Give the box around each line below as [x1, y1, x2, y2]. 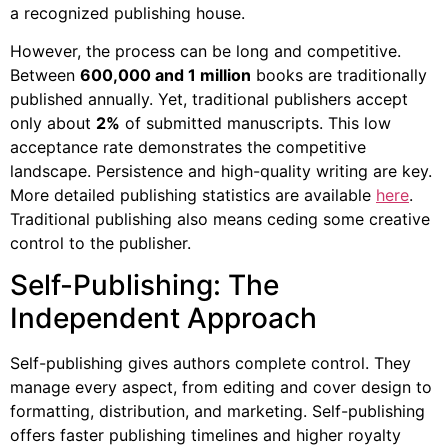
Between [10, 64, 80, 85]
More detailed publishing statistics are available [10, 184, 376, 205]
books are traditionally [251, 64, 427, 85]
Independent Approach [10, 301, 317, 336]
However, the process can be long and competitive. [10, 40, 401, 61]
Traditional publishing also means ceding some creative [10, 208, 430, 229]
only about [10, 112, 96, 133]
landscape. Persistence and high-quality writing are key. [10, 160, 432, 181]
